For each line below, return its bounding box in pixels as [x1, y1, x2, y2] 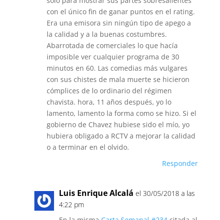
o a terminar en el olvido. [46, 142, 129, 152]
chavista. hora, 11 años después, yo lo [46, 97, 171, 107]
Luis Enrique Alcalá [58, 188, 134, 198]
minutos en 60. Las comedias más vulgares [46, 63, 188, 73]
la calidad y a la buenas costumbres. [46, 29, 167, 39]
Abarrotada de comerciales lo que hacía [46, 41, 178, 50]
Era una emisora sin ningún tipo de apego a [46, 18, 191, 27]
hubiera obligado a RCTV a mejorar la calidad [46, 131, 195, 140]
